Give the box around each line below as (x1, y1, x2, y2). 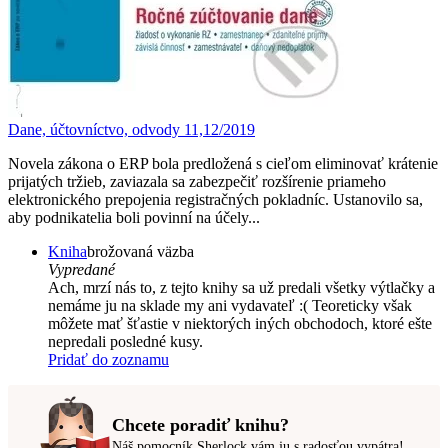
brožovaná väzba (87, 242, 194, 260)
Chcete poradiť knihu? (112, 415, 289, 436)
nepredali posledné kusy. (48, 332, 203, 350)
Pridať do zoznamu (48, 350, 169, 368)
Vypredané (48, 260, 115, 278)
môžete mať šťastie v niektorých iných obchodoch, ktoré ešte (48, 314, 432, 332)
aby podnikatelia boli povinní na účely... (8, 208, 260, 226)
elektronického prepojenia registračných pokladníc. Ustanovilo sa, (8, 190, 423, 208)
